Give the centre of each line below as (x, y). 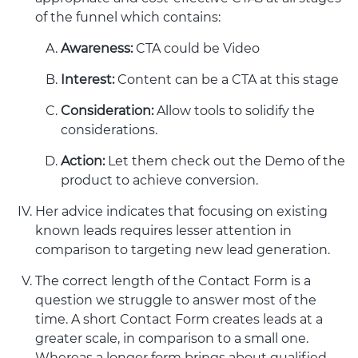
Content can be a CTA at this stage (227, 79)
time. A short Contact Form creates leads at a (179, 319)
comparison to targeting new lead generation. (183, 249)
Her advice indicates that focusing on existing (181, 211)
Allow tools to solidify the (234, 110)
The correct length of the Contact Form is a (173, 280)
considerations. (109, 129)
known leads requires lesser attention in (163, 230)
